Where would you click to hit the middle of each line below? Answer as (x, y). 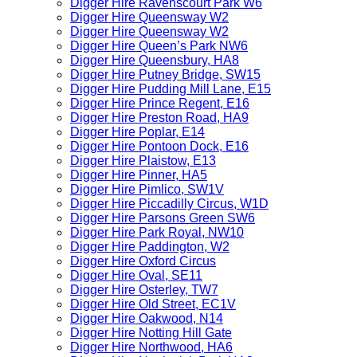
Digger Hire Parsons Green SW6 (163, 218)
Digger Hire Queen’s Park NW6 (159, 46)
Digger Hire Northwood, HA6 (151, 347)
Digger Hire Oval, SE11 (136, 275)
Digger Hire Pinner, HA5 (139, 175)
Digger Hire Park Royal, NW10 (157, 232)
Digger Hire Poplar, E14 (137, 132)
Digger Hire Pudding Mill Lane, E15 (171, 89)
